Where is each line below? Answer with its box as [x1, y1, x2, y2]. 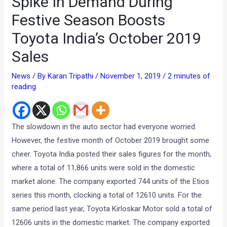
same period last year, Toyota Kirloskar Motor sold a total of [12, 204, 213, 214]
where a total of [12, 163, 65, 173]
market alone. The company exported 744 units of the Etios [12, 177, 210, 186]
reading [12, 82, 36, 92]
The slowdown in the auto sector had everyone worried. [12, 122, 197, 132]
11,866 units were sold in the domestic [65, 163, 196, 173]
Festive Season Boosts [12, 11, 166, 29]
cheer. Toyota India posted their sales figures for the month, [12, 149, 212, 159]
